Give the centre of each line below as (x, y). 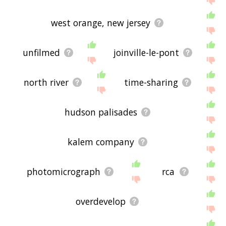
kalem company (101, 142)
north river (46, 82)
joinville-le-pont (146, 53)
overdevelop (101, 202)
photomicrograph (63, 172)
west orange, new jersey (101, 22)
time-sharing (151, 82)
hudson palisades (101, 112)
